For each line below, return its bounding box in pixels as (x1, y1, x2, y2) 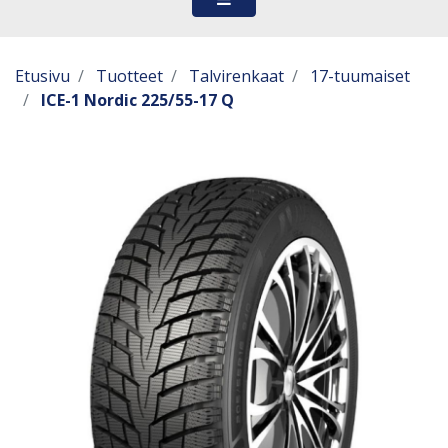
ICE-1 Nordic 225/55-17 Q (41, 89, 234, 111)
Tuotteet (96, 65, 163, 87)
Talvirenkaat (189, 65, 284, 87)
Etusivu (15, 65, 70, 87)
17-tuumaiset (310, 65, 410, 87)
